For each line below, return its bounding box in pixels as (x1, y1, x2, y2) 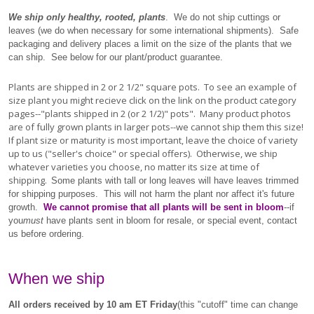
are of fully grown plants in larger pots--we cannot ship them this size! (8, 121, 306, 133)
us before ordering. (8, 228, 84, 239)
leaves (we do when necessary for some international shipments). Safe (8, 25, 299, 36)
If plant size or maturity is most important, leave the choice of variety (8, 134, 298, 146)
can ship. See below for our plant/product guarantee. (8, 52, 223, 62)
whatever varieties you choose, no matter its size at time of (8, 161, 259, 173)
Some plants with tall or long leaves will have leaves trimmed (51, 175, 299, 186)
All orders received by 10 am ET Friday (8, 299, 177, 310)
